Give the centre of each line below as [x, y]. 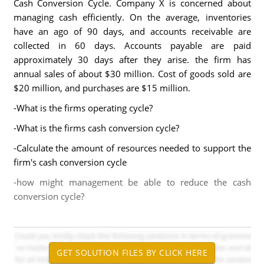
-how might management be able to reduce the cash [132, 182]
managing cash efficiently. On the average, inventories [132, 17]
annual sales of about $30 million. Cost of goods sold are [132, 74]
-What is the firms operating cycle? [83, 108]
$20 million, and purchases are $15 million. [102, 88]
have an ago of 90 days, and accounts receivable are [132, 31]
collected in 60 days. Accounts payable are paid [132, 45]
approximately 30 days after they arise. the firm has [132, 60]
